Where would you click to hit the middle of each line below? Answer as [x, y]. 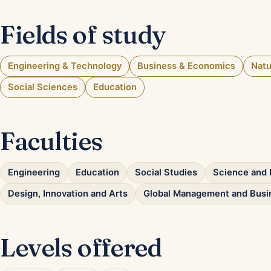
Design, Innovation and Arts [68, 194]
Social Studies [166, 173]
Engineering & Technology [65, 66]
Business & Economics [186, 66]
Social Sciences [43, 87]
